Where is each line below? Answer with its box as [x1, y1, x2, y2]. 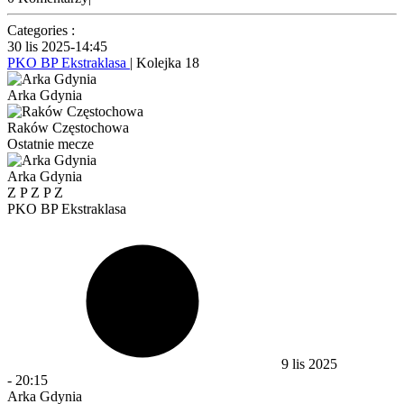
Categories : [7, 22, 75, 38]
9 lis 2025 [281, 355, 337, 372]
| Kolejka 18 [130, 54, 199, 70]
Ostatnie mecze [7, 135, 94, 151]
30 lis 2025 [7, 38, 70, 54]
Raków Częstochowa [7, 119, 129, 135]
